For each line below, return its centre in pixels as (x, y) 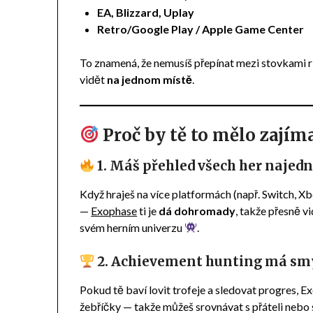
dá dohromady (197, 210)
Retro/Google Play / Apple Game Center (201, 29)
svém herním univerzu (132, 227)
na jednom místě (150, 79)
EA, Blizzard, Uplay (146, 12)
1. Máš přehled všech (166, 166)
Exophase (114, 210)
